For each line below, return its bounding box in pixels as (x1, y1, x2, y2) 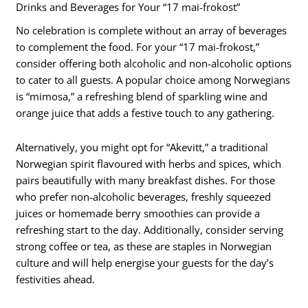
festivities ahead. (16, 272, 96, 286)
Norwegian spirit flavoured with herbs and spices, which (16, 156, 282, 170)
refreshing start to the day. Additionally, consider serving (16, 222, 284, 236)
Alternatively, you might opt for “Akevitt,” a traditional (16, 140, 269, 154)
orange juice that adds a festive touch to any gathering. (16, 106, 275, 120)
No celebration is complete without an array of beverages (16, 23, 287, 38)
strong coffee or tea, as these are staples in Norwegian (16, 239, 272, 253)
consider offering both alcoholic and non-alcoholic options (16, 56, 292, 71)
